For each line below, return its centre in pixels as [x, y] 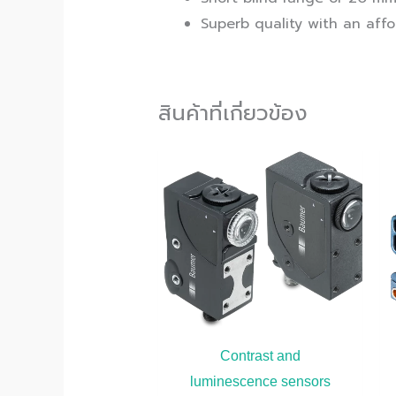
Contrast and [261, 356]
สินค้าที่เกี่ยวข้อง [232, 114]
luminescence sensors [261, 382]
